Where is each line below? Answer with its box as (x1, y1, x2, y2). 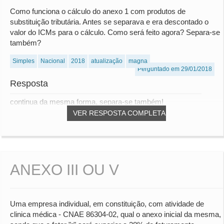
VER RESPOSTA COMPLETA (73, 109, 165, 117)
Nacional (40, 57, 65, 65)
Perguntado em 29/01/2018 (137, 65, 212, 73)
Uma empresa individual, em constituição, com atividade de (10, 199, 204, 208)
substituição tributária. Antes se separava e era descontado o (10, 17, 208, 26)
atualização (91, 57, 122, 65)
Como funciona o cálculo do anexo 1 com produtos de (10, 7, 185, 16)
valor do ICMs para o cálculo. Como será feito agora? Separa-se (10, 28, 220, 37)
